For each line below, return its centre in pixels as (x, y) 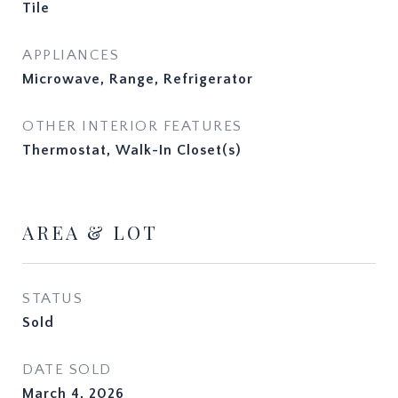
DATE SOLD (67, 370)
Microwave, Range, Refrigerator (138, 79)
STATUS (52, 298)
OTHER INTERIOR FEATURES (132, 126)
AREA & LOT (90, 232)
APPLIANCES (71, 55)
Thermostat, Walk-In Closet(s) (132, 150)
